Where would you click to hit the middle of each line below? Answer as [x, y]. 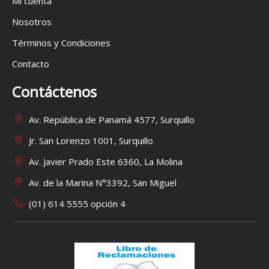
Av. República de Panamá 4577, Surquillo [112, 119]
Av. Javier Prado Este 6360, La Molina [106, 161]
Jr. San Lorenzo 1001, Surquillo [91, 140]
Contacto [31, 63]
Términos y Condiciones [61, 42]
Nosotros [32, 21]
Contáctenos [54, 91]
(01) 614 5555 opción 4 [77, 203]
